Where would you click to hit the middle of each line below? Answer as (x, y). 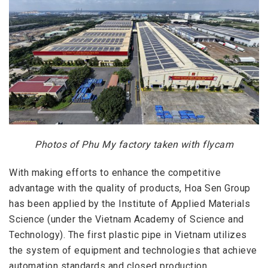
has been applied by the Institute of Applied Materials (130, 203)
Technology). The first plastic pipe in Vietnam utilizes (129, 234)
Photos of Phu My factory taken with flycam (134, 145)
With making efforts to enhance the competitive (115, 172)
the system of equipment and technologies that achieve (133, 250)
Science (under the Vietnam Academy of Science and (127, 219)
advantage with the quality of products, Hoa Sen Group (130, 188)
